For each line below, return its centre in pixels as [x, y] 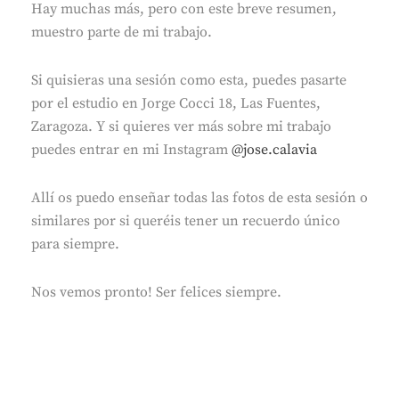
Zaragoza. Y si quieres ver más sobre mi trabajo [181, 126]
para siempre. [75, 244]
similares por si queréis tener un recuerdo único [186, 220]
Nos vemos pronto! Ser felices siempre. [156, 292]
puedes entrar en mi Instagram [131, 149]
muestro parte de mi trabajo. [122, 32]
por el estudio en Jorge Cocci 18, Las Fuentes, [176, 103]
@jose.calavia [274, 149]
